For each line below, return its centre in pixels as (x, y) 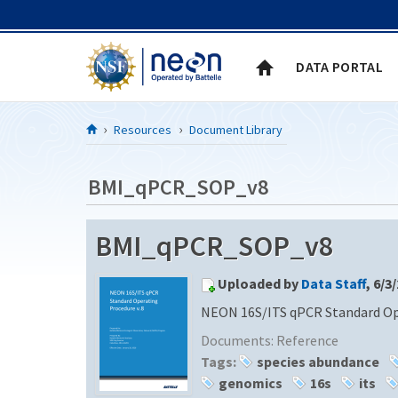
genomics (251, 382)
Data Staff (334, 283)
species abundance (318, 361)
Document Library (236, 129)
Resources (143, 129)
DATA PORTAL (339, 66)
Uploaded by (259, 283)
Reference (307, 340)
